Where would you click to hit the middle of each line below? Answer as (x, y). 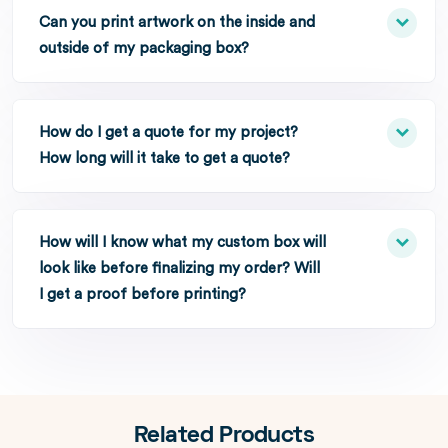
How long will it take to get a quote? (164, 158)
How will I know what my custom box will (182, 242)
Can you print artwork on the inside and (177, 22)
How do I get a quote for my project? (168, 132)
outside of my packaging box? (144, 48)
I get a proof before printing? (142, 294)
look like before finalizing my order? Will (179, 268)
